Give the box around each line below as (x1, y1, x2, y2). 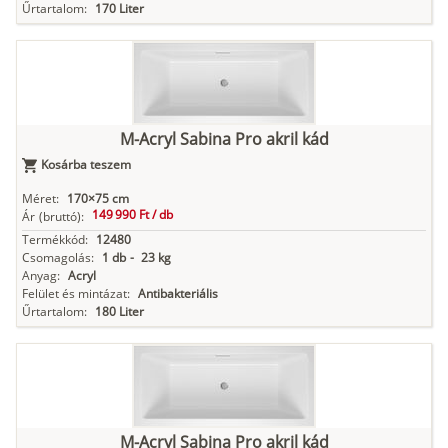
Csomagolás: (22, 249, 94, 267)
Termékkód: (22, 231, 88, 249)
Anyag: (22, 267, 60, 285)
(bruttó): (39, 208, 84, 226)
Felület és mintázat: (22, 285, 130, 303)
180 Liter (95, 303, 144, 321)
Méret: (22, 190, 59, 208)
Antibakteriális (138, 285, 218, 303)
